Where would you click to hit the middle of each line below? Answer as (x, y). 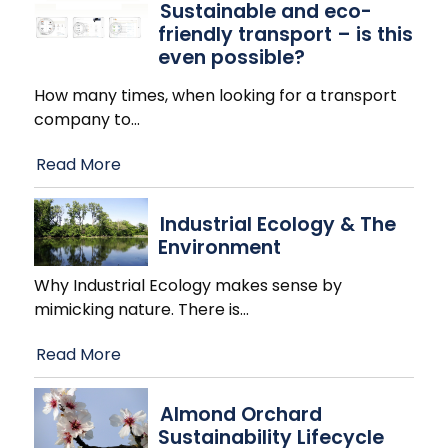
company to (82, 119)
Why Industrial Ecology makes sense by (188, 285)
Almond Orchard (241, 414)
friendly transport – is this (285, 34)
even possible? (231, 57)
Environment (219, 247)
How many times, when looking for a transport (215, 95)
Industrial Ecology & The (278, 224)
